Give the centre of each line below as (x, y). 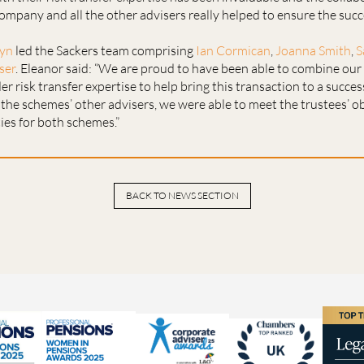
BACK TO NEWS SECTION (182, 195)
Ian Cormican (233, 50)
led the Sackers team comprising (104, 50)
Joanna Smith (313, 50)
